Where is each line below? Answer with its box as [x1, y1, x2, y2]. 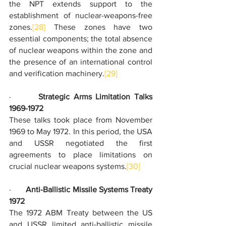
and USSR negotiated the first [9, 139, 152, 147]
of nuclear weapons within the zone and [9, 46, 152, 54]
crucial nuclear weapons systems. [9, 162, 127, 171]
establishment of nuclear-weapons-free [9, 11, 152, 20]
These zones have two [45, 23, 152, 31]
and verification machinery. [9, 69, 104, 78]
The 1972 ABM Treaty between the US [9, 208, 152, 217]
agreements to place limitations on [9, 150, 152, 159]
